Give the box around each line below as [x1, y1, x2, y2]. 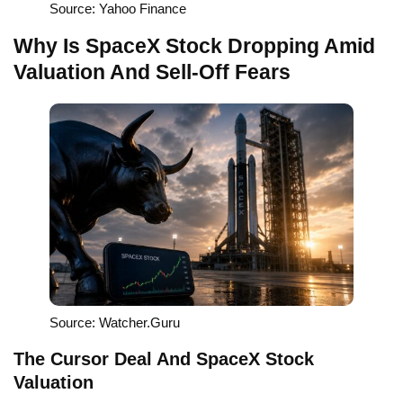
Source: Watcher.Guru [49, 315, 180, 331]
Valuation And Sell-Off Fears [13, 59, 291, 84]
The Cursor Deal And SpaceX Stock [13, 349, 314, 370]
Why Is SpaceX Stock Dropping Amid [13, 33, 375, 58]
